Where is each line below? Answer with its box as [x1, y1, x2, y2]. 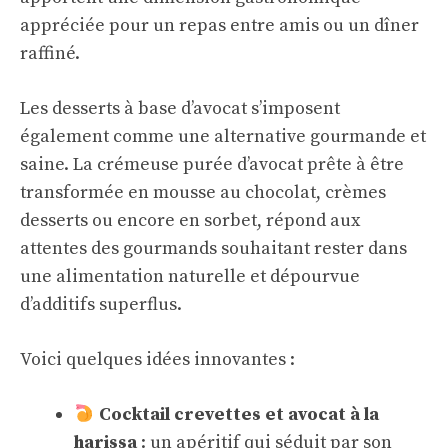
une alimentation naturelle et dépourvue [20, 265, 360, 288]
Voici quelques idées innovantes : [20, 348, 295, 371]
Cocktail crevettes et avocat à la [98, 403, 379, 426]
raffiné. [20, 42, 80, 65]
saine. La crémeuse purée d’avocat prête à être [20, 153, 404, 176]
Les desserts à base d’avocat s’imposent [20, 97, 340, 120]
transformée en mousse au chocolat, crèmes [20, 181, 386, 204]
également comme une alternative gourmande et [20, 125, 426, 148]
